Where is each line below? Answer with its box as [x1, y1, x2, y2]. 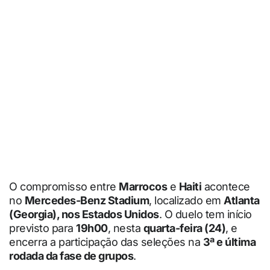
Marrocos [119, 180, 167, 193]
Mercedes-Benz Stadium [24, 194, 149, 207]
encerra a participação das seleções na [9, 236, 203, 249]
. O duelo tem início [159, 208, 252, 221]
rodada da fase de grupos [9, 250, 133, 263]
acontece [201, 180, 250, 193]
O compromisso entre [9, 180, 119, 193]
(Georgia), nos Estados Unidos [9, 208, 159, 221]
